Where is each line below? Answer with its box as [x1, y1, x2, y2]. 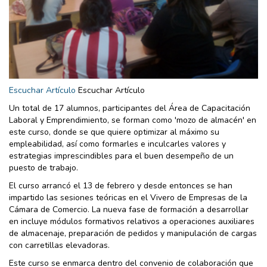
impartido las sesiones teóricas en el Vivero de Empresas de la [9, 191, 247, 203]
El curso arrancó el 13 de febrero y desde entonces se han [9, 179, 232, 191]
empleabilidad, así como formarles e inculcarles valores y [9, 138, 226, 150]
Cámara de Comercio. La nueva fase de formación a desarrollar [9, 203, 249, 215]
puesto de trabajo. [9, 162, 78, 173]
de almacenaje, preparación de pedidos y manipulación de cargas [9, 227, 257, 239]
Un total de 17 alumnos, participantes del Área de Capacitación [9, 102, 250, 114]
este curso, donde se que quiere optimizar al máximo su [9, 126, 219, 138]
